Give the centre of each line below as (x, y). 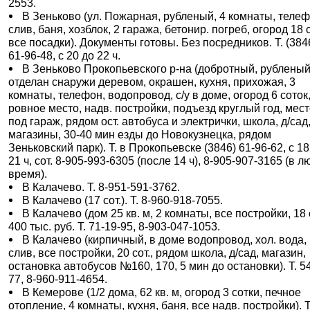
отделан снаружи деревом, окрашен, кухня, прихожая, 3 (152, 82)
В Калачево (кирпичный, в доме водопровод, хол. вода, (165, 239)
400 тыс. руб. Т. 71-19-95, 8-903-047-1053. (115, 226)
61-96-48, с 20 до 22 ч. (65, 55)
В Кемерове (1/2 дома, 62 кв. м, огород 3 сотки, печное (162, 292)
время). (28, 174)
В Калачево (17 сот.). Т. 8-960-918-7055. (123, 200)
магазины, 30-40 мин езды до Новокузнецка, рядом (140, 134)
